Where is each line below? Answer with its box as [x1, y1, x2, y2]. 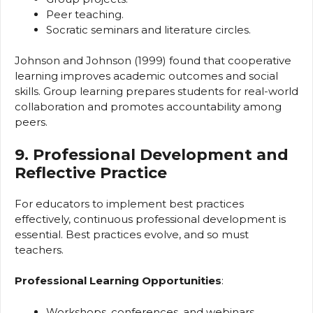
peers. [15, 115, 48, 129]
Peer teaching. [46, 7, 124, 21]
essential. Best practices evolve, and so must [15, 227, 249, 241]
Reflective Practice [15, 163, 167, 182]
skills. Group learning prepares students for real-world [15, 85, 298, 99]
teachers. [15, 242, 64, 256]
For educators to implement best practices [15, 196, 244, 210]
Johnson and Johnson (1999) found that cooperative [15, 54, 291, 68]
